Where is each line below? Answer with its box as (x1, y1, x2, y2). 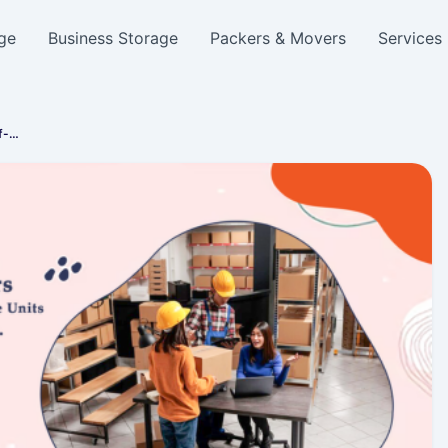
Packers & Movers (210, 27, 347, 48)
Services (378, 27, 443, 48)
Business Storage (48, 27, 179, 48)
